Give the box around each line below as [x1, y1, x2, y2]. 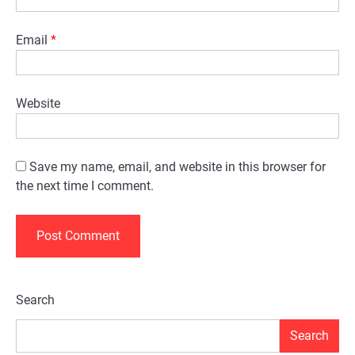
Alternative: [16, 278, 78, 294]
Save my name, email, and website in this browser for [29, 158, 326, 174]
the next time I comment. [16, 177, 154, 193]
